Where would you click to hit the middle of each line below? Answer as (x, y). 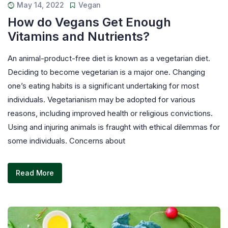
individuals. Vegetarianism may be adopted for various (102, 99)
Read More (35, 173)
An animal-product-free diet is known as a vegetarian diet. (109, 58)
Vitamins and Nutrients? (79, 36)
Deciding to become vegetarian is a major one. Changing (106, 72)
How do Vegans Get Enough (89, 22)
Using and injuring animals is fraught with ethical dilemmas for (114, 127)
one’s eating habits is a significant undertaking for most (103, 85)
